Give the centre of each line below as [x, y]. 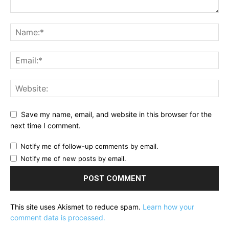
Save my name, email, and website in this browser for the [116, 114]
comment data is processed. [58, 218]
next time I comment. [45, 126]
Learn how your [168, 207]
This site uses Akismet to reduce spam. [76, 207]
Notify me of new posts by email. [73, 159]
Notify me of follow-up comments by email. [89, 146]
